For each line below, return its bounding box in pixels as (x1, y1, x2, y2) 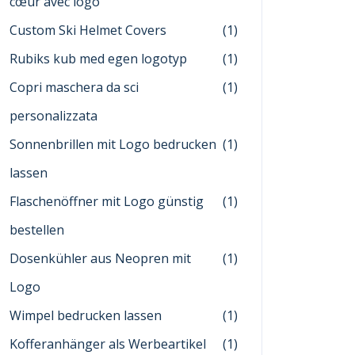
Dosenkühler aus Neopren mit (10, 250, 191, 267)
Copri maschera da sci (10, 78, 139, 96)
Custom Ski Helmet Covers (10, 21, 166, 39)
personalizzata (10, 107, 97, 124)
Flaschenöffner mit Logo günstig (10, 193, 204, 210)
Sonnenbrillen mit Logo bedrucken (10, 136, 216, 153)
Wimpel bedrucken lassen (10, 307, 162, 324)
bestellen (10, 221, 64, 239)
